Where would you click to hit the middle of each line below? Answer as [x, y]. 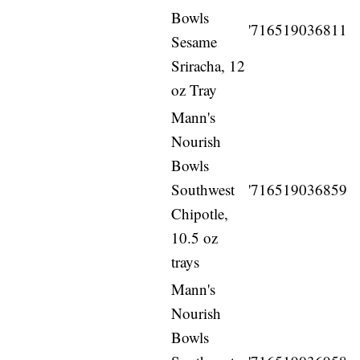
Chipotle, [200, 214]
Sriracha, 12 [209, 66]
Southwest [203, 190]
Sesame [194, 42]
